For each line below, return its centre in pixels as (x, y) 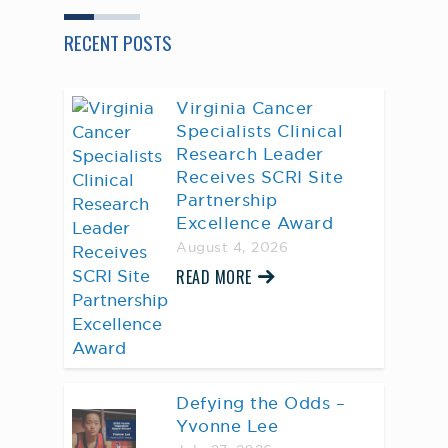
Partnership (227, 200)
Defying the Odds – (260, 403)
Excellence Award (254, 223)
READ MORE (214, 277)
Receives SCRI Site (259, 177)
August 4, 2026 (232, 247)
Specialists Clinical (259, 131)
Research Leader (250, 154)
